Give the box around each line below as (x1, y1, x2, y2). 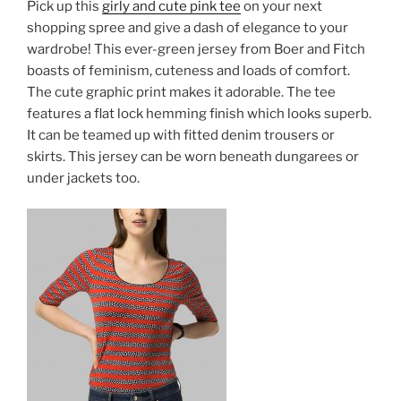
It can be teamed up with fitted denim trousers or (27, 126, 335, 143)
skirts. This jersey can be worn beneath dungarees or (27, 148, 359, 165)
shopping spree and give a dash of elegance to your (27, 19, 348, 36)
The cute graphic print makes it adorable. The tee (27, 83, 336, 100)
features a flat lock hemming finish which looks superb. (27, 105, 371, 122)
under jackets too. (27, 169, 140, 186)
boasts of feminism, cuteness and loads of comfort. (27, 62, 350, 79)
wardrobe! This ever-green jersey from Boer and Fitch (27, 40, 365, 57)
